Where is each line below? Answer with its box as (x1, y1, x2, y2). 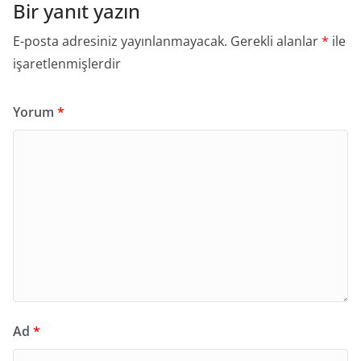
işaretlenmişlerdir (13, 55, 121, 73)
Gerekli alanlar (230, 32, 322, 50)
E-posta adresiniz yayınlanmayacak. (13, 32, 227, 50)
